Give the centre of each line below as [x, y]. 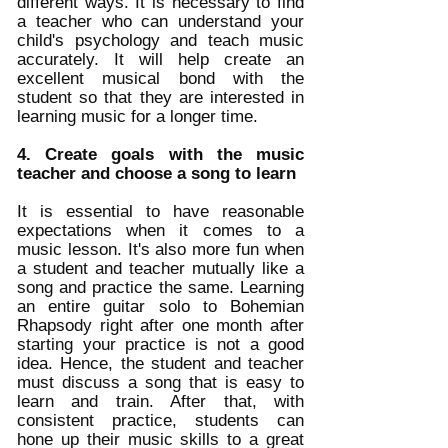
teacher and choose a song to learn [156, 174]
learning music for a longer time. [140, 117]
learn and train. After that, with [160, 402]
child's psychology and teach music [160, 41]
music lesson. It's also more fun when [160, 250]
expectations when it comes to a [160, 231]
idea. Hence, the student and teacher [160, 364]
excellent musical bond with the [160, 79]
